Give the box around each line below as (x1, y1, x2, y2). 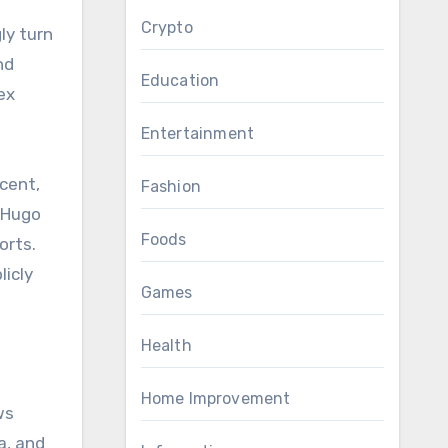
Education (140, 71, 220, 90)
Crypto (140, 18, 193, 37)
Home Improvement (140, 389, 291, 408)
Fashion (140, 177, 201, 196)
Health (140, 336, 192, 355)
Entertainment (140, 124, 255, 143)
